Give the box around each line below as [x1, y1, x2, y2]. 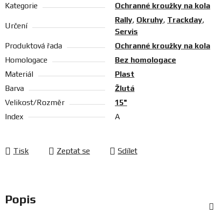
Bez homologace [115, 55, 176, 65]
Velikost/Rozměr [5, 98, 65, 108]
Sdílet [118, 146, 137, 156]
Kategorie [5, 1, 38, 11]
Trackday [167, 15, 202, 25]
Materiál [5, 69, 33, 79]
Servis [115, 27, 138, 37]
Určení [5, 21, 27, 31]
